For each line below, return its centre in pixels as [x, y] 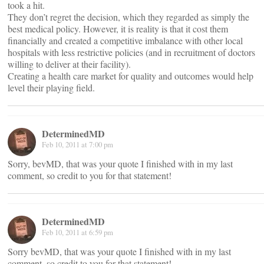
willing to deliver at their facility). [69, 64]
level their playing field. [51, 88]
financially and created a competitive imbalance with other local [125, 40]
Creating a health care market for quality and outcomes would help [131, 76]
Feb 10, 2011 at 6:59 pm [77, 232]
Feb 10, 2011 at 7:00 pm [77, 144]
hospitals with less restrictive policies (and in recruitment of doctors [131, 52]
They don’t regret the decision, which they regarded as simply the [128, 17]
